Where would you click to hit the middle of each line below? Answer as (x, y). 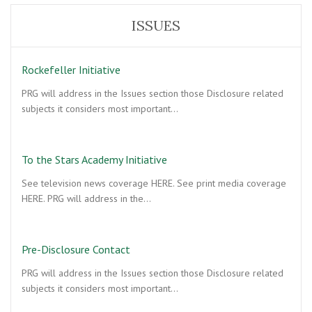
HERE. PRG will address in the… (86, 198)
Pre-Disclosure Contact (76, 249)
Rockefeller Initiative (71, 70)
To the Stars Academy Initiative (94, 159)
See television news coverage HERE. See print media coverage (154, 183)
